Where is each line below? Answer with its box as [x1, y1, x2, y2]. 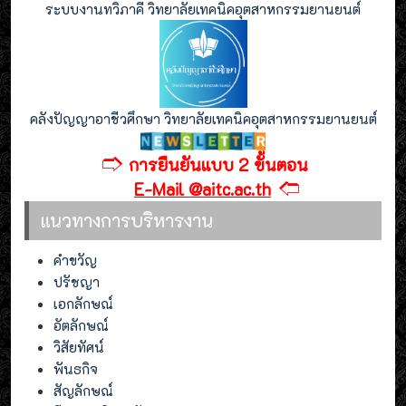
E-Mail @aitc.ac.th [134, 178, 271, 201]
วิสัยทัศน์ [53, 338, 104, 357]
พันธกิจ [53, 360, 98, 379]
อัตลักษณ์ [53, 316, 109, 335]
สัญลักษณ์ [53, 382, 113, 401]
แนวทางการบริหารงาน [41, 208, 213, 233]
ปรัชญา [53, 273, 100, 292]
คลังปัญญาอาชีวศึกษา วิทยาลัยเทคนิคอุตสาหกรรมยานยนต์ [29, 110, 377, 129]
